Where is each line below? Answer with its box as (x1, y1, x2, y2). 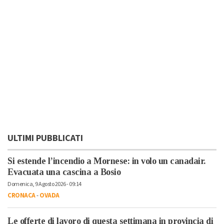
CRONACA (7, 190, 35, 200)
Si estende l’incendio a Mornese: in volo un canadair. (7, 155, 205, 166)
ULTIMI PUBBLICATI (7, 131, 83, 144)
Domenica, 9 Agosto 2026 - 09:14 (7, 179, 81, 188)
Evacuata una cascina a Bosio (7, 166, 120, 177)
